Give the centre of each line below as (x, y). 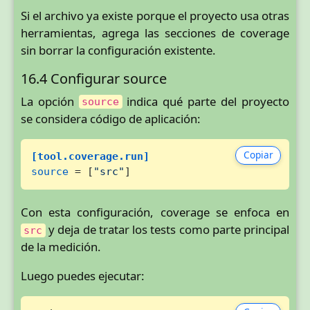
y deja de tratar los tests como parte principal (167, 230)
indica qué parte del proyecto (206, 101)
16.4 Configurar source (94, 78)
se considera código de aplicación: (111, 118)
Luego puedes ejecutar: (83, 275)
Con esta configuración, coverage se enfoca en (155, 212)
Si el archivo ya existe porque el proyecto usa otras (155, 16)
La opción (50, 101)
